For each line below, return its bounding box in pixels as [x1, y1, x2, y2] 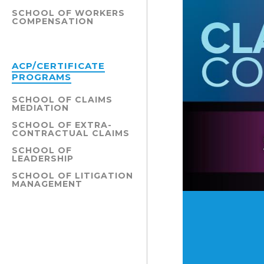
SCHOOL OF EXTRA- [12, 120, 112, 130]
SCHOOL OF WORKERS [12, 8, 125, 18]
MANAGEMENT [12, 179, 82, 189]
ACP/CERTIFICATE [12, 60, 105, 71]
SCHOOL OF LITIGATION [12, 170, 133, 181]
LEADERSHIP [12, 153, 74, 164]
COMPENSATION [12, 16, 94, 27]
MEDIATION [12, 103, 69, 113]
